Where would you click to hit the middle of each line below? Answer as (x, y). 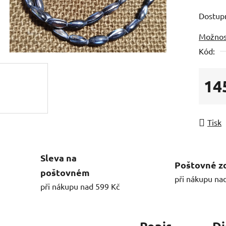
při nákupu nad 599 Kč (80, 186)
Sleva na (59, 157)
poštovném (65, 172)
